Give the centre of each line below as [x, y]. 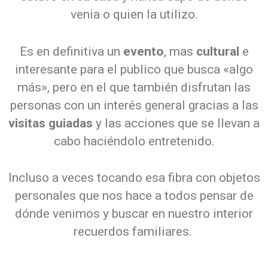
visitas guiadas [51, 123]
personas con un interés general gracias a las [134, 105]
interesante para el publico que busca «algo [134, 69]
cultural [217, 51]
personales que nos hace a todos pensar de [134, 196]
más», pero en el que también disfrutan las [134, 87]
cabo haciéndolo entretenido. [134, 141]
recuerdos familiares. [134, 232]
